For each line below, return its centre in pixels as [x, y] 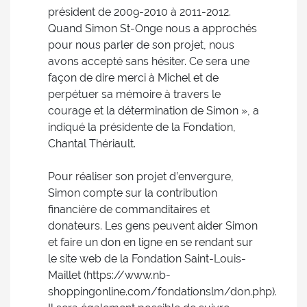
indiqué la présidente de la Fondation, [142, 127]
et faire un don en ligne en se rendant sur [150, 242]
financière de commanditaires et [129, 209]
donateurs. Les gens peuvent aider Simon [153, 226]
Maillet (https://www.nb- [109, 275]
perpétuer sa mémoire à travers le [134, 94]
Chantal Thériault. [92, 144]
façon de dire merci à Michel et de [133, 78]
